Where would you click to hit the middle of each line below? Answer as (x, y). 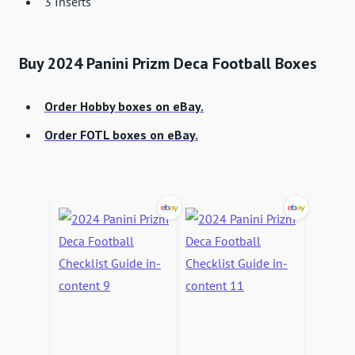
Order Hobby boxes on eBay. (124, 106)
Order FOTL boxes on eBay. (121, 134)
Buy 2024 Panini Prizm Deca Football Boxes (168, 63)
